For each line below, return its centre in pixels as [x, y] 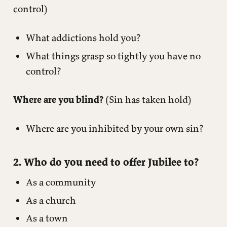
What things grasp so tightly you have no [113, 55]
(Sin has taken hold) [147, 100]
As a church [51, 200]
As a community [61, 182]
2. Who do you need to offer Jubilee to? [106, 162]
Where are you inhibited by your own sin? [115, 128]
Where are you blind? [58, 100]
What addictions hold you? [83, 37]
